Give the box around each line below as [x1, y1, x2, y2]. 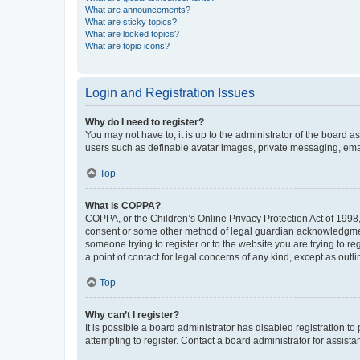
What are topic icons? [85, 40, 170, 51]
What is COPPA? [85, 199, 161, 211]
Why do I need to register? [85, 116, 204, 128]
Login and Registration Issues [85, 85, 255, 100]
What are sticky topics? [85, 16, 177, 27]
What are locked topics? [85, 28, 179, 39]
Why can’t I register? [85, 309, 179, 321]
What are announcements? [85, 4, 190, 14]
